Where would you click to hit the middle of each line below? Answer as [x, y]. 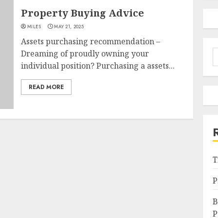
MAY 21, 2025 [69, 27]
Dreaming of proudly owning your [85, 54]
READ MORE [46, 87]
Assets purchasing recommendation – [91, 41]
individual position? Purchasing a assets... [98, 66]
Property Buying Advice [83, 13]
